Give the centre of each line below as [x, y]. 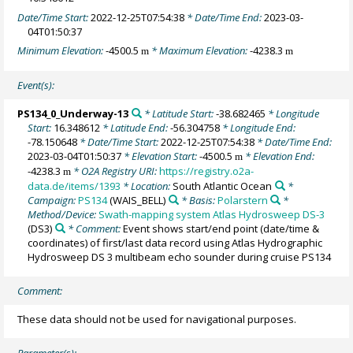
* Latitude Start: [178, 113]
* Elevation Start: [161, 156]
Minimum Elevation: [62, 51]
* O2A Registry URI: [115, 171]
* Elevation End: [279, 156]
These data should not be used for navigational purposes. [157, 319]
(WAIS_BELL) [137, 200]
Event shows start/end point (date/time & [221, 229]
